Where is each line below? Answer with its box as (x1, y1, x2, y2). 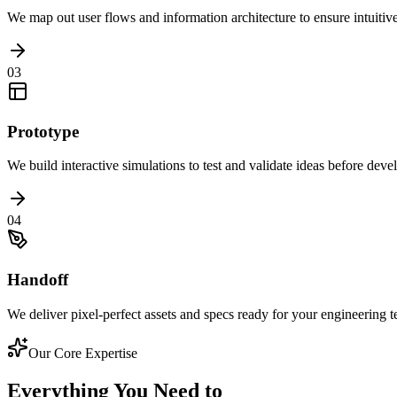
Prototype (7, 121, 79, 141)
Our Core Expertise (28, 345, 137, 361)
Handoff (7, 270, 68, 290)
